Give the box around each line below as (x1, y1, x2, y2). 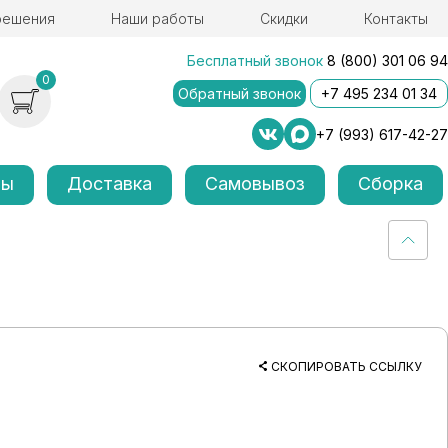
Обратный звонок (178, 85, 301, 102)
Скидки (259, 10, 308, 27)
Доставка (67, 173, 153, 194)
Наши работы (110, 10, 204, 27)
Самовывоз (205, 173, 306, 194)
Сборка (357, 173, 423, 194)
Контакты (363, 10, 428, 27)
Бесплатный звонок (187, 52, 323, 69)
